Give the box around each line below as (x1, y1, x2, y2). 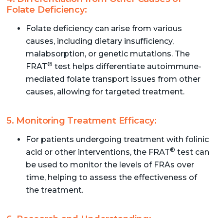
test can (175, 147, 209, 157)
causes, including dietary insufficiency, (25, 36, 174, 46)
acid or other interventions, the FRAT (25, 147, 170, 157)
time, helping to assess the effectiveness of (25, 172, 197, 182)
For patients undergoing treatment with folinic (25, 134, 209, 144)
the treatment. (25, 185, 83, 195)
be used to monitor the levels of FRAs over (25, 160, 194, 169)
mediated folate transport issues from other (25, 74, 200, 84)
